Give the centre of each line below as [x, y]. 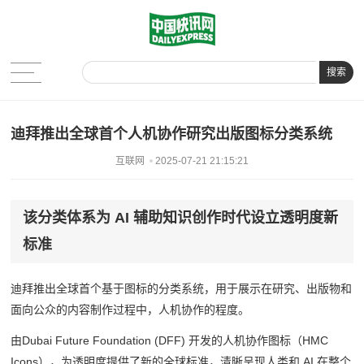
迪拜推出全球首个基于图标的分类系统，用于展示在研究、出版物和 [182, 289]
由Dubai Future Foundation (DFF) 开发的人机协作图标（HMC [170, 341]
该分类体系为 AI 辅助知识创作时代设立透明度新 [181, 218]
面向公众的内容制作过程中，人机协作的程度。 [130, 310]
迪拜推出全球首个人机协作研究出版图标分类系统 [172, 134]
